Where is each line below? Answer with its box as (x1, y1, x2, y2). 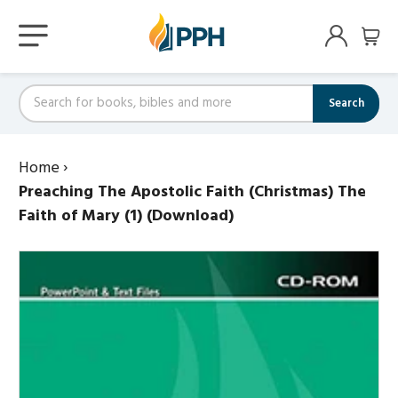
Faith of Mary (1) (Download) (19, 203, 234, 229)
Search (328, 93, 364, 113)
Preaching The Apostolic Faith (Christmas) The (19, 179, 366, 205)
